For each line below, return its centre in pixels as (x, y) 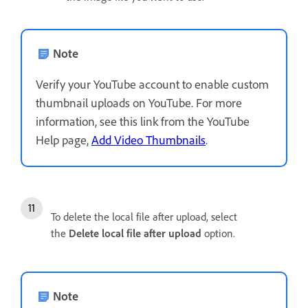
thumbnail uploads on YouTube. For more (139, 103)
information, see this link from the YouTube (143, 121)
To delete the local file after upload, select (144, 217)
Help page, (64, 140)
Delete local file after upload (135, 233)
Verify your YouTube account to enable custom (152, 84)
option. (220, 233)
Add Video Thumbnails (148, 140)
